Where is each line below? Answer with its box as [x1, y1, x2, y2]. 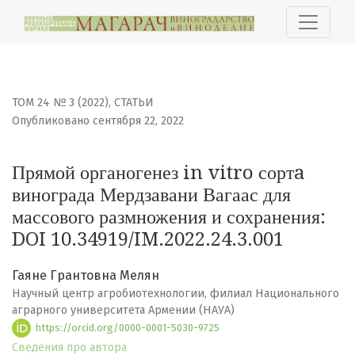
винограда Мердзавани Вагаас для [12, 184, 291, 207]
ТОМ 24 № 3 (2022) [12, 96, 109, 110]
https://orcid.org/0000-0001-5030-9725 [33, 321, 220, 334]
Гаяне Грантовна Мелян [12, 268, 159, 284]
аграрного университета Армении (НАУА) [12, 303, 235, 318]
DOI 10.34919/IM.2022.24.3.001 [12, 228, 284, 251]
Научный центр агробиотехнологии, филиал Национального [12, 287, 339, 301]
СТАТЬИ [114, 96, 154, 110]
